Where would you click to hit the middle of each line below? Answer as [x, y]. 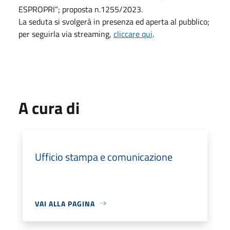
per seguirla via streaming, [66, 34]
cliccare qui [133, 34]
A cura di [49, 108]
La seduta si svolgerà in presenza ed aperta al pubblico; [114, 21]
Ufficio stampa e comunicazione [104, 157]
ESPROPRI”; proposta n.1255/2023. [81, 9]
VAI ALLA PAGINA [65, 203]
